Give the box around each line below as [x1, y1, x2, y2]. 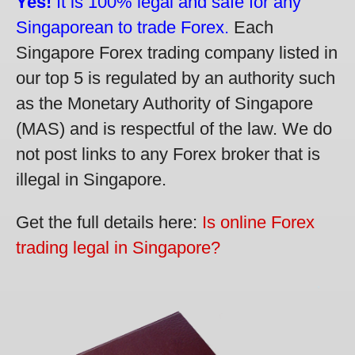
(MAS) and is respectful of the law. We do [16, 119, 332, 139]
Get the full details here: [16, 212, 202, 233]
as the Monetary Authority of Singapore [16, 94, 313, 114]
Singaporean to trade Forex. [16, 17, 229, 38]
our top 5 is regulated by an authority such [16, 68, 335, 89]
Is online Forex [202, 212, 315, 233]
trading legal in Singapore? [16, 238, 220, 258]
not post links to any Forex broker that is [16, 144, 320, 165]
